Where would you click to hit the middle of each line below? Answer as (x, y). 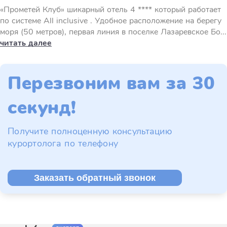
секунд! (42, 108)
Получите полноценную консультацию (90, 131)
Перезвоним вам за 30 (111, 83)
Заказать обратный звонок (95, 178)
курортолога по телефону (63, 143)
